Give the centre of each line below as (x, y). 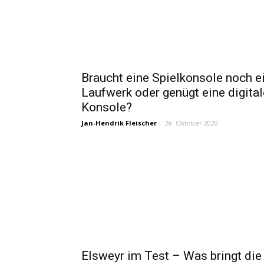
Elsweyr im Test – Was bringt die (171, 256)
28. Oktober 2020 (192, 123)
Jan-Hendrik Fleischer (119, 123)
